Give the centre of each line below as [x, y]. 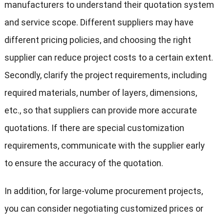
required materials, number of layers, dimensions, [100, 93]
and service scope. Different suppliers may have [99, 22]
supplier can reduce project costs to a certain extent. [109, 58]
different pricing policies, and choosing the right [98, 40]
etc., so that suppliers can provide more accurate [100, 110]
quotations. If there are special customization [94, 128]
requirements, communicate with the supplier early [104, 146]
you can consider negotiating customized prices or [104, 209]
